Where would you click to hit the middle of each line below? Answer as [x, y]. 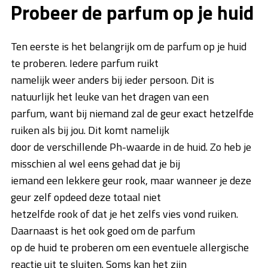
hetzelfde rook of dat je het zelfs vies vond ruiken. [124, 214]
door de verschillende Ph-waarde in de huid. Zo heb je [131, 147]
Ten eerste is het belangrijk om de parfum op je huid [129, 47]
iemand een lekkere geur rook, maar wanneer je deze [131, 181]
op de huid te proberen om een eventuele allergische [130, 248]
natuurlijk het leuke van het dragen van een [110, 97]
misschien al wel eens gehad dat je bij [95, 164]
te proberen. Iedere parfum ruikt [85, 63]
